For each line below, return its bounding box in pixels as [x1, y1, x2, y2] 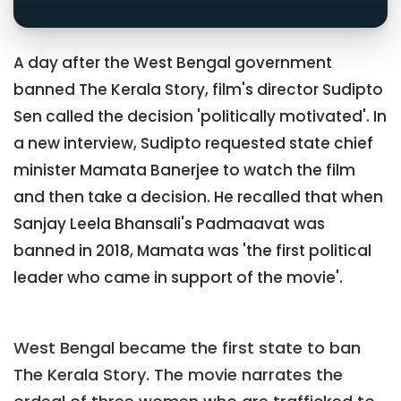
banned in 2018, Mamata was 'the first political [13, 240, 371, 262]
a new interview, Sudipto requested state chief [13, 132, 373, 155]
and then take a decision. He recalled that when [13, 186, 383, 209]
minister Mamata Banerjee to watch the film [13, 159, 355, 182]
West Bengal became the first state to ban [13, 336, 361, 359]
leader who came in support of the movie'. [13, 267, 343, 289]
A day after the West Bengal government [13, 52, 332, 74]
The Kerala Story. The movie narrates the [13, 363, 343, 386]
